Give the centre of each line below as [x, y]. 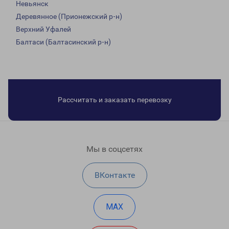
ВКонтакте [114, 175]
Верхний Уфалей [43, 29]
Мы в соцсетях [114, 149]
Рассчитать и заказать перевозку [114, 100]
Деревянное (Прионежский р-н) [69, 17]
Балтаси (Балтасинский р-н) [63, 42]
